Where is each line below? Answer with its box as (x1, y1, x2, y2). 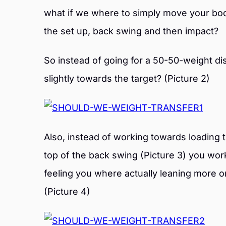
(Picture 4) (44, 186, 90, 197)
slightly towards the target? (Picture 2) (44, 73, 210, 84)
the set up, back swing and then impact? (44, 26, 218, 36)
